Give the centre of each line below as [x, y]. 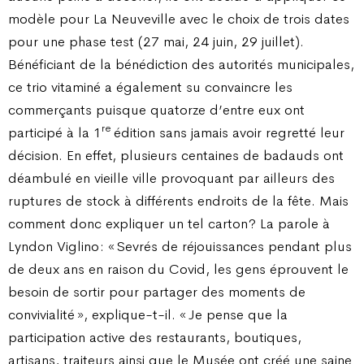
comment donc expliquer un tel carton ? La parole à [169, 223]
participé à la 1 [55, 132]
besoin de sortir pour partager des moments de [157, 291]
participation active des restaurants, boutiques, [155, 337]
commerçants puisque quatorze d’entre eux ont [156, 109]
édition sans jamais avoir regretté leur [229, 132]
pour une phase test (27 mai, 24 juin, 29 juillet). [156, 41]
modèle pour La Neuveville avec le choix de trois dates [179, 18]
